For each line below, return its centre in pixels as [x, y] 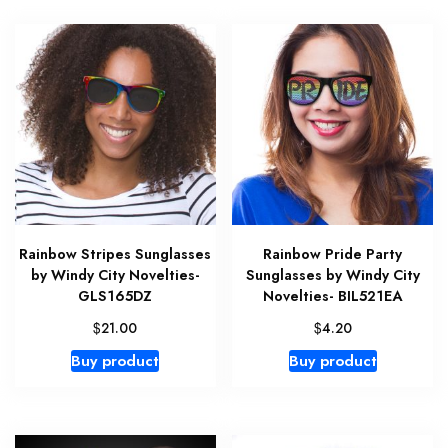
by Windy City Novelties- [115, 274]
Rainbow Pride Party [333, 253]
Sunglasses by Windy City [332, 274]
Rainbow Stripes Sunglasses [115, 253]
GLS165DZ [115, 295]
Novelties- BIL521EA [333, 295]
